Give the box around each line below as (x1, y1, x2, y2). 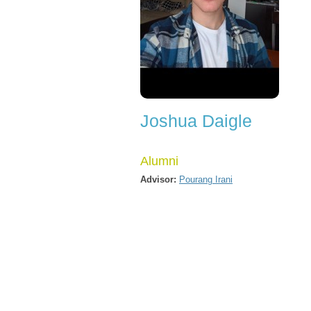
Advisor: (140, 174, 176, 185)
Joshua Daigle (140, 111, 252, 131)
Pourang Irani (179, 174, 233, 185)
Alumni (140, 154, 178, 168)
